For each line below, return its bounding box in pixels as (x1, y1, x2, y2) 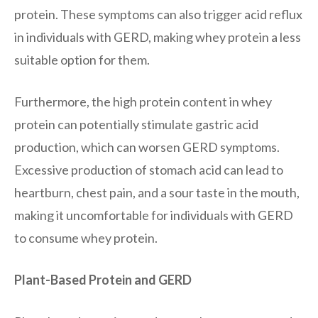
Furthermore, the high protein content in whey (14, 93, 272, 109)
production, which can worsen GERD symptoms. (14, 138, 280, 155)
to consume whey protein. (14, 229, 158, 246)
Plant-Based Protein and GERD (14, 271, 192, 287)
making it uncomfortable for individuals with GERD (14, 207, 293, 223)
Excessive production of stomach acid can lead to (14, 161, 283, 177)
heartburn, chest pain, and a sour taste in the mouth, (14, 184, 300, 200)
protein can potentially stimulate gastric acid (14, 116, 258, 132)
